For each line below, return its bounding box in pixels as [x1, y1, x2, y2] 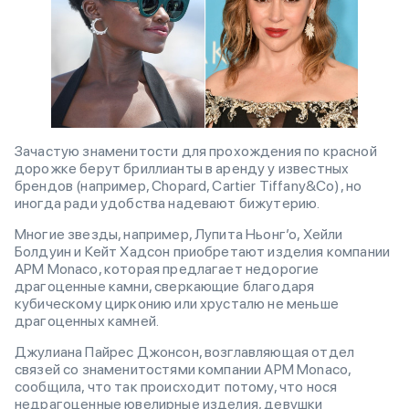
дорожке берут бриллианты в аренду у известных [15, 159, 350, 177]
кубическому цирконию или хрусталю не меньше [15, 294, 339, 312]
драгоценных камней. [15, 311, 160, 330]
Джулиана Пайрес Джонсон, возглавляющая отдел [15, 342, 355, 361]
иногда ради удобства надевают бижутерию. [15, 194, 320, 212]
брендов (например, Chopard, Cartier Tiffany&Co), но [15, 176, 362, 194]
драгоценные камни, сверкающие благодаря [15, 277, 315, 295]
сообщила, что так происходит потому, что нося [15, 377, 338, 395]
